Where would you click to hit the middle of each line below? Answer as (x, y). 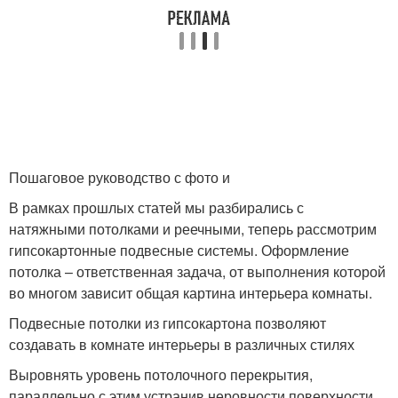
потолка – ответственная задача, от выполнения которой (197, 271)
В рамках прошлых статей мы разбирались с (156, 207)
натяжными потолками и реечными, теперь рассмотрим (193, 228)
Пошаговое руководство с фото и (119, 177)
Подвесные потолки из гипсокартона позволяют (167, 322)
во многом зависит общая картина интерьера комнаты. (191, 292)
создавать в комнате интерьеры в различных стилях (182, 344)
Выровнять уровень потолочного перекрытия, (161, 374)
